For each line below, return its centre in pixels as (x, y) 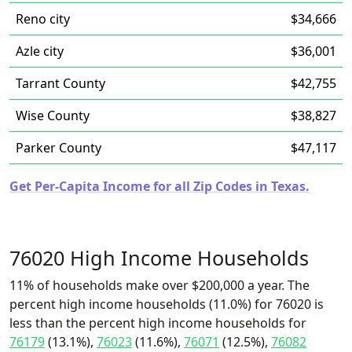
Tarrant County (60, 83)
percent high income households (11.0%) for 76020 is (167, 304)
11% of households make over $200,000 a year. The (159, 285)
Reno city (43, 19)
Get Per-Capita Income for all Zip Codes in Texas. (159, 186)
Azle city (40, 51)
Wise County (53, 115)
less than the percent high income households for (158, 323)
